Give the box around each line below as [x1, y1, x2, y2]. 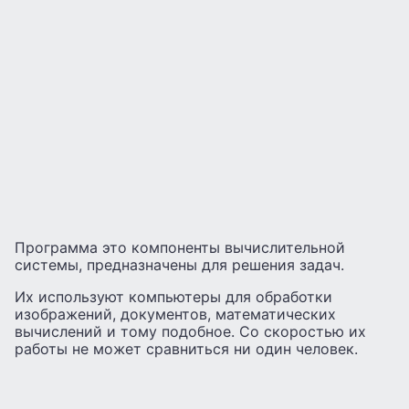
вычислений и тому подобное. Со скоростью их [15, 322, 366, 341]
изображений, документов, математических [15, 305, 336, 324]
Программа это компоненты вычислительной [15, 238, 345, 257]
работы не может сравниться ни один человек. [15, 340, 358, 359]
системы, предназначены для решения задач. [15, 256, 344, 275]
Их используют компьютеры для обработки [15, 288, 332, 307]
